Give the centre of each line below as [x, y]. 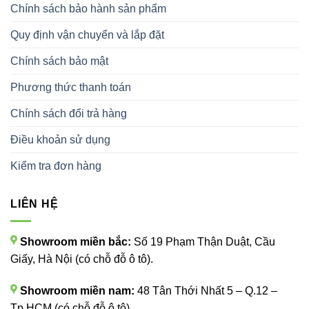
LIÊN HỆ [34, 204]
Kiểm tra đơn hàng [56, 166]
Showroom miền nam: [77, 290]
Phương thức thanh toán [71, 88]
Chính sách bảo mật [59, 61]
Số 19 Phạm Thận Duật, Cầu [205, 242]
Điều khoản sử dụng [60, 140]
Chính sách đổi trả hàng [69, 114]
